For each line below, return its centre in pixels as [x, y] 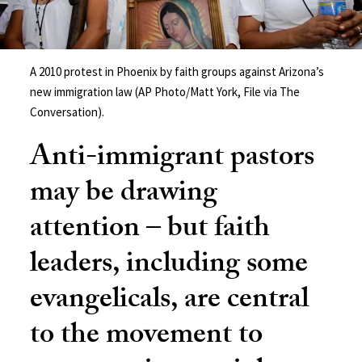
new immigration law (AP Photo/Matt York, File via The [165, 91]
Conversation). [67, 112]
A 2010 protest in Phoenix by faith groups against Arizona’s [177, 71]
